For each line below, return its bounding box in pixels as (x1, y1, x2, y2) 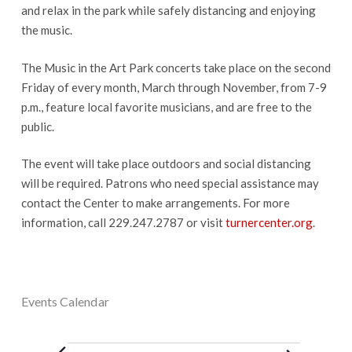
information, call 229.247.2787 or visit (20, 215, 225, 229)
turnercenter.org (225, 215, 313, 229)
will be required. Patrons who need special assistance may (20, 176, 319, 190)
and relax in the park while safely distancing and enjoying (20, 3, 316, 17)
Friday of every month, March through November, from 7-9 (20, 79, 327, 94)
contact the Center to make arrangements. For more (20, 196, 290, 210)
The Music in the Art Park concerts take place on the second (20, 60, 331, 75)
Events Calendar (20, 294, 109, 309)
